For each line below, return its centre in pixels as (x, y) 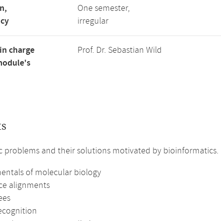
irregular (93, 21)
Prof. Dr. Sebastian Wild (120, 50)
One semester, (104, 8)
